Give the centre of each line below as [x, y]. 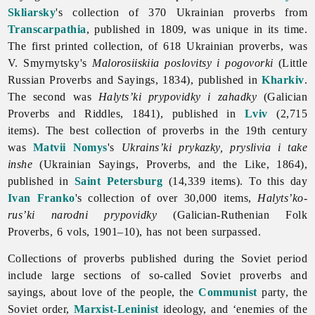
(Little [290, 63]
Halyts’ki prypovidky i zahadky [178, 96]
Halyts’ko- [283, 198]
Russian [28, 79]
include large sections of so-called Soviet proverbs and [157, 275]
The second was [53, 96]
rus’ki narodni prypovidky [82, 214]
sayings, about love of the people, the [103, 292]
